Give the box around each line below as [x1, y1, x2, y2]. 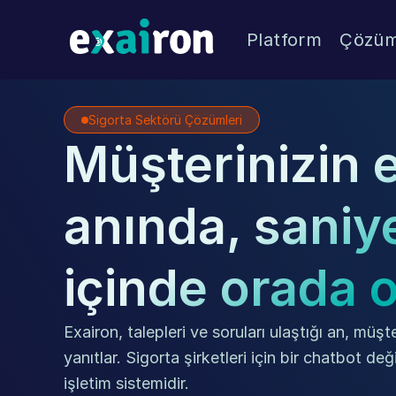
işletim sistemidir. [64, 374, 189, 392]
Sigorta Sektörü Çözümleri [88, 112, 242, 127]
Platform [247, 29, 323, 50]
